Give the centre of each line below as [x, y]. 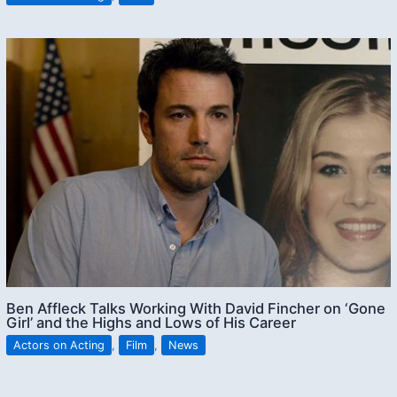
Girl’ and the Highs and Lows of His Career [152, 323]
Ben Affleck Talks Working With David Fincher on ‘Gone [196, 309]
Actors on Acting [59, 346]
